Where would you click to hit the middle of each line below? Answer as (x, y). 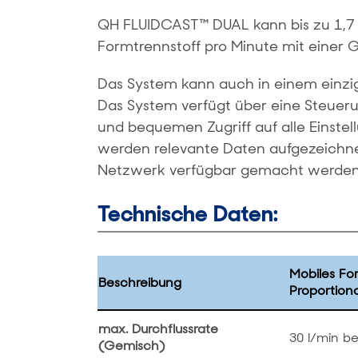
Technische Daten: (188, 213)
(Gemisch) (131, 346)
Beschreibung (140, 283)
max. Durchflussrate (158, 329)
